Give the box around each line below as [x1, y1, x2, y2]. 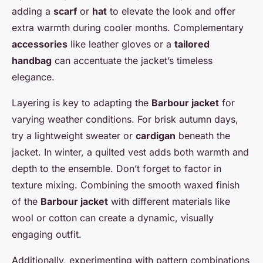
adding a [12, 5, 53, 18]
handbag [12, 55, 52, 67]
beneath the [176, 130, 230, 142]
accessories [12, 38, 68, 50]
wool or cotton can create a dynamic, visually [12, 212, 214, 224]
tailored [174, 38, 210, 50]
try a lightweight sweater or [12, 130, 136, 142]
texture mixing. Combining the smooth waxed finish [12, 179, 240, 191]
